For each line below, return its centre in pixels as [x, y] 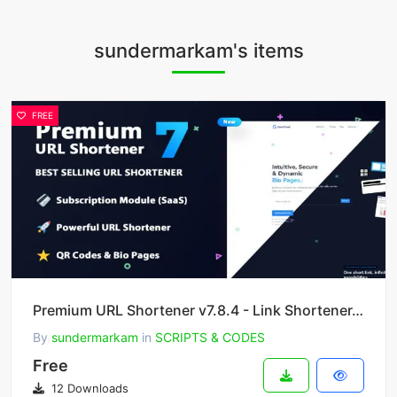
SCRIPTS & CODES [210, 338]
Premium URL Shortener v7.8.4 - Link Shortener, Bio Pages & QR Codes [358, 311]
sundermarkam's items [198, 51]
